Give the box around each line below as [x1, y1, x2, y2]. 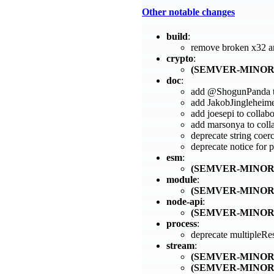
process [166, 218, 197, 229]
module [166, 174, 197, 185]
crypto [166, 53, 193, 64]
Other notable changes [142, 7, 235, 18]
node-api [166, 196, 202, 207]
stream [166, 240, 194, 251]
